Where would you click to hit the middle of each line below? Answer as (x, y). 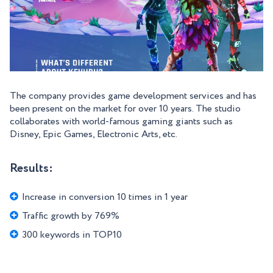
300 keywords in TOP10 (72, 235)
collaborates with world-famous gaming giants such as (121, 122)
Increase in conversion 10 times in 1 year (105, 197)
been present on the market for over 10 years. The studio (125, 109)
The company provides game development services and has (133, 96)
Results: (31, 169)
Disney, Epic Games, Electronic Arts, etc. (94, 135)
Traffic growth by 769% (71, 216)
